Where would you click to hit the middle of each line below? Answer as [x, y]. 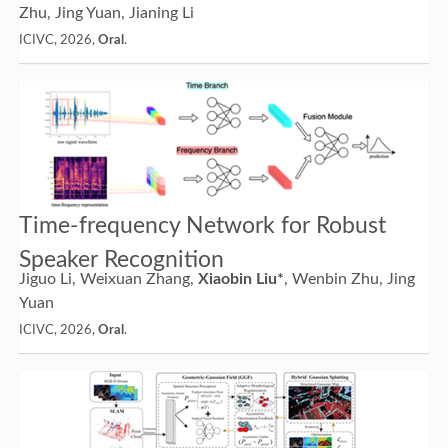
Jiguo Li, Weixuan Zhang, [108, 278]
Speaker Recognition [121, 259]
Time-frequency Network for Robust [202, 225]
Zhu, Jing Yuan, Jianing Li [106, 13]
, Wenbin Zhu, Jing [349, 278]
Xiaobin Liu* [240, 278]
